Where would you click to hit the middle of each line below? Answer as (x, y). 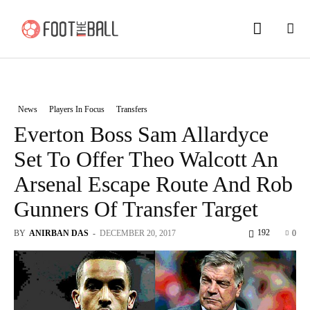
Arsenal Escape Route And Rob (153, 184)
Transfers (132, 109)
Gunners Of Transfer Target (136, 209)
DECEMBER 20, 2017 (138, 233)
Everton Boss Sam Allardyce (141, 134)
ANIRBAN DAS (59, 233)
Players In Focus (77, 109)
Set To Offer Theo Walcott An (146, 159)
